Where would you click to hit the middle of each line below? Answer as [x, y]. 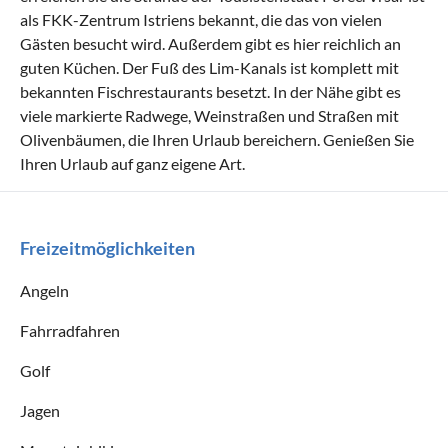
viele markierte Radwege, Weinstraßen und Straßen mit [209, 115]
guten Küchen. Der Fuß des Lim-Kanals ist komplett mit [209, 67]
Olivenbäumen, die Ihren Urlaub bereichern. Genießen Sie [217, 139]
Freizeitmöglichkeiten [107, 247]
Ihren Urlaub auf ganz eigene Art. [132, 163]
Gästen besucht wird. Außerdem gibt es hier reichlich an [210, 43]
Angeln [44, 290]
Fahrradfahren [70, 330]
